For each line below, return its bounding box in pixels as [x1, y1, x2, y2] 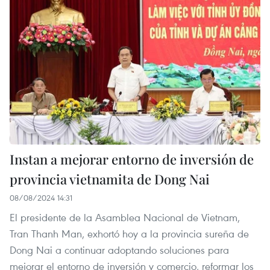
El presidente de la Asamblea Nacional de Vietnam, [10, 210, 240, 225]
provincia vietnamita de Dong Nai [10, 170, 210, 189]
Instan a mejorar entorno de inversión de [10, 150, 254, 169]
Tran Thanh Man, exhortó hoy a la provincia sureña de [10, 227, 249, 241]
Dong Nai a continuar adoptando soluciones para [10, 243, 229, 257]
